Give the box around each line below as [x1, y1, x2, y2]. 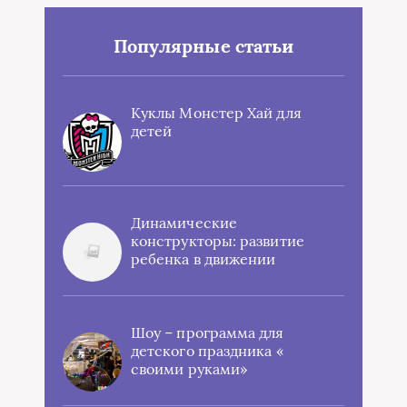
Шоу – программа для [131, 323, 284, 342]
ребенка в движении [131, 250, 276, 269]
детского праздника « [131, 342, 283, 361]
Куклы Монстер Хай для [131, 104, 302, 123]
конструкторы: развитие [131, 232, 304, 251]
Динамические [131, 213, 237, 233]
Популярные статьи [113, 35, 294, 58]
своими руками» [131, 360, 248, 379]
